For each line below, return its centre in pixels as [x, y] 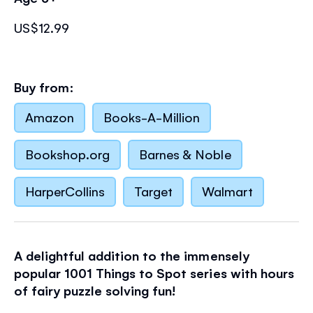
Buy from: [44, 87]
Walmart [227, 191]
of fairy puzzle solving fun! [95, 290]
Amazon [50, 117]
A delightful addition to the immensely [132, 255]
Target [154, 191]
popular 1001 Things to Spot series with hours [154, 272]
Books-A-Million [152, 117]
